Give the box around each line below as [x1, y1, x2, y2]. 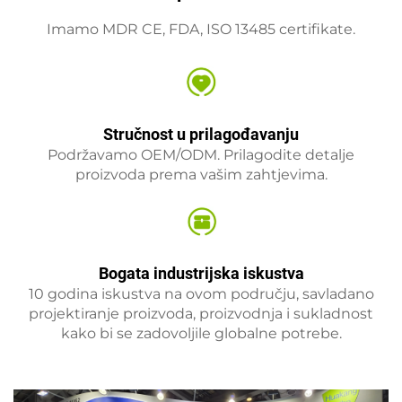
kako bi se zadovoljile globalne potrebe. [60, 325, 342, 343]
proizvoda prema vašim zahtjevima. [74, 166, 328, 184]
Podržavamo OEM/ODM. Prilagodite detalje [48, 146, 354, 164]
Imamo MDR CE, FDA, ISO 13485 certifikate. [47, 21, 355, 39]
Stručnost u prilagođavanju [103, 125, 299, 144]
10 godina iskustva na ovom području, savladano [28, 285, 374, 303]
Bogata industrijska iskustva [98, 264, 304, 284]
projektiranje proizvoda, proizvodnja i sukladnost [29, 305, 373, 323]
